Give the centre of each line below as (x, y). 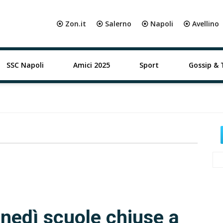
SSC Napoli (25, 65)
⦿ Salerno (114, 24)
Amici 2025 (91, 65)
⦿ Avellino (201, 24)
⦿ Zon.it (71, 24)
